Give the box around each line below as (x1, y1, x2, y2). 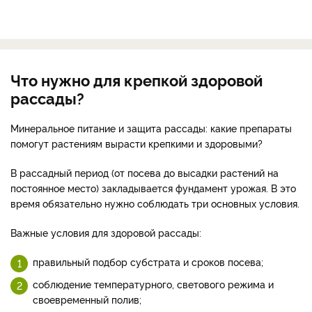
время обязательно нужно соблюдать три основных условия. (10, 196, 299, 210)
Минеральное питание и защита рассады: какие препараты (10, 120, 292, 134)
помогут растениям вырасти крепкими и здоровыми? (10, 136, 263, 150)
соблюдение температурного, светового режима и (33, 276, 274, 290)
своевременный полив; (33, 292, 144, 306)
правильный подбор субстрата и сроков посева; (33, 254, 266, 268)
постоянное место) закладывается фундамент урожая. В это (10, 180, 296, 194)
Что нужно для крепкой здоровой (10, 68, 263, 90)
